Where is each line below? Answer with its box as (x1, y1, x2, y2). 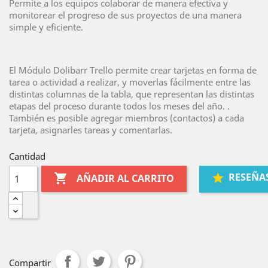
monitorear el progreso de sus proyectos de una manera (9, 9, 242, 21)
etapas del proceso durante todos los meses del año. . (9, 100, 230, 112)
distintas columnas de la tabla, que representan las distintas (9, 88, 254, 100)
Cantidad (9, 150, 45, 162)
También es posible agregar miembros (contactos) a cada (9, 112, 244, 124)
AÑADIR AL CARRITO (77, 172, 175, 185)
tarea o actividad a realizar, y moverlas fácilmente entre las (9, 76, 251, 88)
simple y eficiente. (9, 21, 83, 33)
